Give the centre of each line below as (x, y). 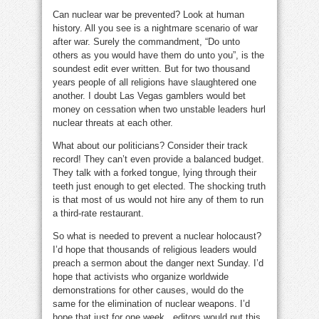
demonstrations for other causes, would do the (148, 290)
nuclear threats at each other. (113, 122)
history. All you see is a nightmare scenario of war (155, 28)
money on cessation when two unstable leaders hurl (159, 109)
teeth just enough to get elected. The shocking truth (159, 186)
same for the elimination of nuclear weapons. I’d (151, 303)
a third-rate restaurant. (98, 213)
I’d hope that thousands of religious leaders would (155, 249)
